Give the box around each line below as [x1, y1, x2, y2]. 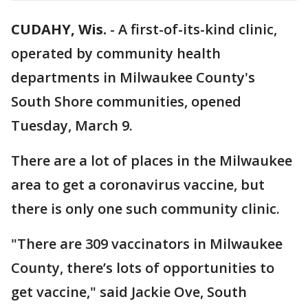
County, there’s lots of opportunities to [11, 258, 274, 277]
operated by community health [11, 44, 221, 63]
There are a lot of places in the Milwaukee [11, 151, 292, 170]
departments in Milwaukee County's [11, 68, 255, 87]
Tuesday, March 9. [11, 116, 133, 135]
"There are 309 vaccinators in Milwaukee [11, 234, 283, 253]
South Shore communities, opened [11, 92, 241, 111]
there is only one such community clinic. [11, 199, 280, 218]
